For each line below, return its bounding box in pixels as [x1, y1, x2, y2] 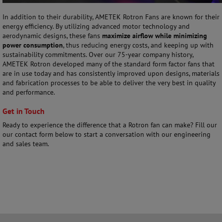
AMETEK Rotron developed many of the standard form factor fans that [2, 59, 215, 68]
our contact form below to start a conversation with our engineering [2, 130, 211, 139]
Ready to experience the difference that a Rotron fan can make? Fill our [2, 120, 217, 129]
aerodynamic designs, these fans [2, 31, 102, 40]
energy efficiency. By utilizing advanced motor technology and [2, 22, 190, 31]
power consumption [2, 41, 63, 50]
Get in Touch [2, 106, 45, 116]
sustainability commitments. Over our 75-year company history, [2, 50, 193, 59]
